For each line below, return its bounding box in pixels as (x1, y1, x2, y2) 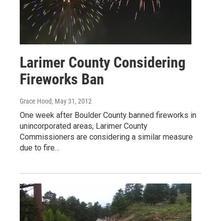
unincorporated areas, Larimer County (20, 121, 147, 131)
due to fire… (20, 143, 60, 152)
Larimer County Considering (20, 53, 185, 71)
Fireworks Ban (20, 70, 104, 88)
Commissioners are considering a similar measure (20, 132, 193, 142)
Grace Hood (20, 97, 52, 105)
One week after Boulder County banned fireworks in (20, 110, 196, 120)
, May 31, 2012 (52, 97, 92, 105)
